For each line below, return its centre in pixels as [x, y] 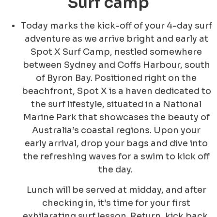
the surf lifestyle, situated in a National [116, 104]
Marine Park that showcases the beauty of [116, 117]
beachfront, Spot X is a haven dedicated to [116, 91]
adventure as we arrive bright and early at [116, 39]
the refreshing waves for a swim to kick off [116, 157]
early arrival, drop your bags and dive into [116, 144]
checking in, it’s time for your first [116, 203]
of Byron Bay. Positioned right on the [116, 78]
